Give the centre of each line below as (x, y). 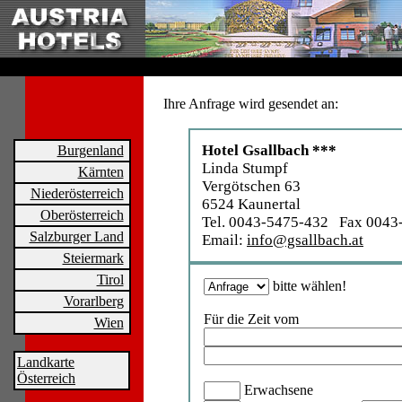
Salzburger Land (76, 236)
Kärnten (100, 172)
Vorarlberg (93, 301)
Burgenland (90, 150)
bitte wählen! (308, 286)
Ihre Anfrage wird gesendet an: (251, 104)
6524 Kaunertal (251, 204)
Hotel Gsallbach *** (269, 150)
